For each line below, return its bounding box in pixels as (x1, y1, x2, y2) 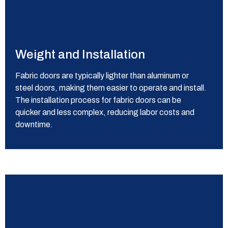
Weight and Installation (15, 48, 145, 61)
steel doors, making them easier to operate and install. (15, 83, 207, 92)
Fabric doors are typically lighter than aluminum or (15, 71, 189, 80)
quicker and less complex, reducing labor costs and (15, 108, 194, 117)
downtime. (15, 120, 53, 129)
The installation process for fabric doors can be (15, 96, 181, 104)
